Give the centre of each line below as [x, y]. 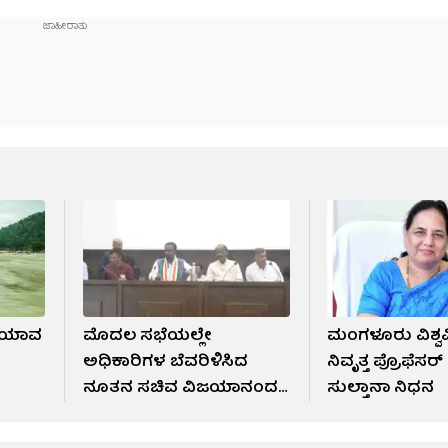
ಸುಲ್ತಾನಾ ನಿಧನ [381, 388]
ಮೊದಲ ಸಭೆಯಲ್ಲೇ [147, 336]
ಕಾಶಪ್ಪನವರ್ [125, 414]
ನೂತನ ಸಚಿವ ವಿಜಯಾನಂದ [180, 388]
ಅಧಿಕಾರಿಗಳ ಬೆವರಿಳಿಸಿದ [165, 362]
